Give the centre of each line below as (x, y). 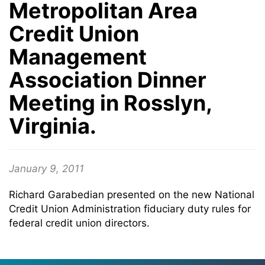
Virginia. (53, 126)
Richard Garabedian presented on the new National (132, 195)
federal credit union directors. (79, 223)
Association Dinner (108, 80)
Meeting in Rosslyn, (110, 103)
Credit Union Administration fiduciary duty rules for (130, 209)
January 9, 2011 (46, 169)
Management (78, 57)
